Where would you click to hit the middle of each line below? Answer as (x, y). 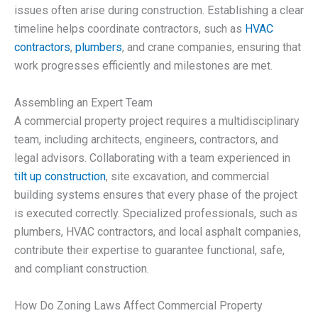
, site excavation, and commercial (187, 176)
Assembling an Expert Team (83, 102)
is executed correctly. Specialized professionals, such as (156, 213)
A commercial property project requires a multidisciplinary (157, 121)
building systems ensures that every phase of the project (156, 194)
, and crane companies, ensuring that (212, 48)
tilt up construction (60, 176)
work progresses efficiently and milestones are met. (143, 66)
